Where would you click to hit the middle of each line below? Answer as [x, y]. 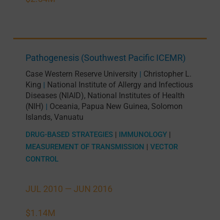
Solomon [167, 107]
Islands [38, 117]
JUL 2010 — [49, 189]
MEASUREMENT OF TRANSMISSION [85, 147]
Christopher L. [167, 74]
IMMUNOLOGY [143, 135]
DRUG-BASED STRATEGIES [69, 135]
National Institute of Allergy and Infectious [120, 85]
